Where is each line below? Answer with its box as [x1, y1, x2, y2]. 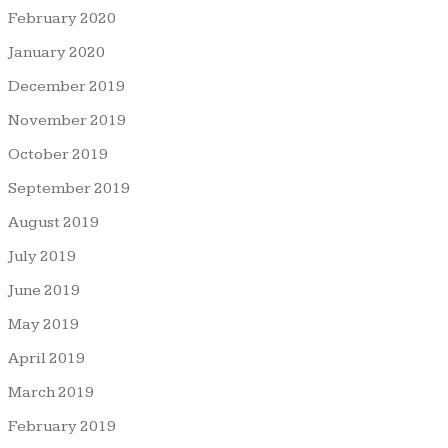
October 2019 [8, 144, 108, 164]
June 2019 [8, 280, 80, 300]
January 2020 [8, 42, 105, 62]
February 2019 [8, 416, 116, 436]
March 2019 [8, 382, 94, 402]
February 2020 [8, 8, 116, 28]
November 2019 [8, 110, 126, 130]
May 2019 [8, 314, 79, 334]
